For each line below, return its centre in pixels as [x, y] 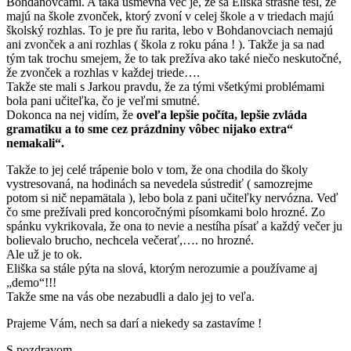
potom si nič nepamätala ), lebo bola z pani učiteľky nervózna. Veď [172, 197]
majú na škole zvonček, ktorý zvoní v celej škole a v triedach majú [170, 16]
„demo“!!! [31, 282]
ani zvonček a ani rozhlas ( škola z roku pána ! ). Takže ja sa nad [165, 44]
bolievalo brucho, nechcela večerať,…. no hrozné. [130, 240]
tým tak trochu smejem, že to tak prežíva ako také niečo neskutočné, [174, 58]
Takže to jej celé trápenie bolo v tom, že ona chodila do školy [157, 169]
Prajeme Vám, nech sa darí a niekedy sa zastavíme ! [134, 323]
